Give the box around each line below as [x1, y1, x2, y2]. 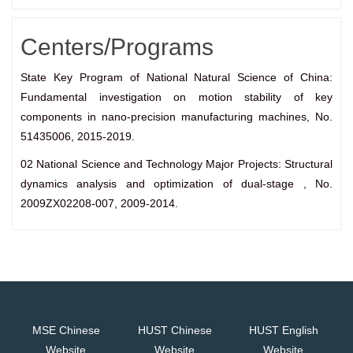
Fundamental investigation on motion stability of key [20, 91, 333, 104]
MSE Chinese [32, 324, 100, 337]
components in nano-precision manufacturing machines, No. [20, 110, 333, 124]
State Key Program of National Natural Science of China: [20, 71, 333, 84]
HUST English [248, 324, 318, 337]
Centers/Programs [20, 34, 214, 61]
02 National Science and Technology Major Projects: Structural [20, 158, 333, 171]
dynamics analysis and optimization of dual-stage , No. [20, 177, 333, 191]
